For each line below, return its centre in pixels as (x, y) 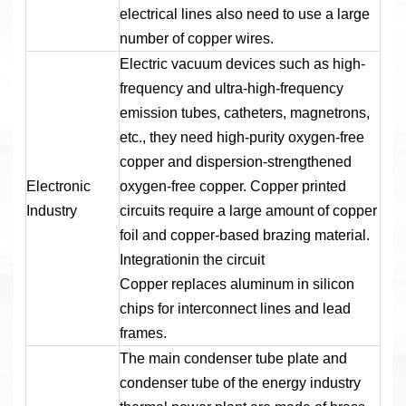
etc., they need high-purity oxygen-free (242, 137)
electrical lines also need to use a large (244, 14)
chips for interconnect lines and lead (235, 308)
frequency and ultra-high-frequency (231, 88)
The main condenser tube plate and (233, 358)
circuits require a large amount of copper (248, 210)
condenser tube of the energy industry (240, 382)
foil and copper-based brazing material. (244, 235)
